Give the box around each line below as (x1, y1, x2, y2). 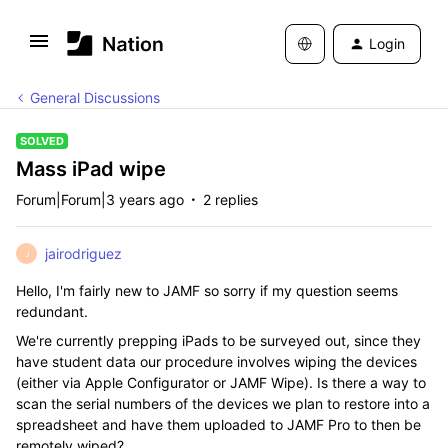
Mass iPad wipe (16, 157, 166, 181)
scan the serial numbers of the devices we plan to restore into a (16, 395, 430, 412)
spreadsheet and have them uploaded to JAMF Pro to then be (16, 416, 421, 433)
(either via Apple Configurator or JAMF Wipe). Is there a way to (16, 374, 426, 391)
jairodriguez (45, 245, 122, 262)
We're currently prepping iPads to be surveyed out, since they (16, 332, 421, 349)
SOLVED (20, 134, 64, 148)
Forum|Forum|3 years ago (16, 191, 184, 208)
